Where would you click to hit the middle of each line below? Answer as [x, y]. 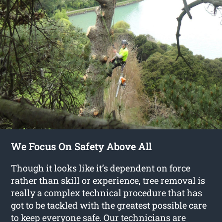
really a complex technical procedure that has [107, 193]
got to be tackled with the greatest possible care [109, 205]
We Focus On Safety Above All [82, 146]
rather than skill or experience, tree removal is [108, 181]
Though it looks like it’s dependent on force [101, 168]
